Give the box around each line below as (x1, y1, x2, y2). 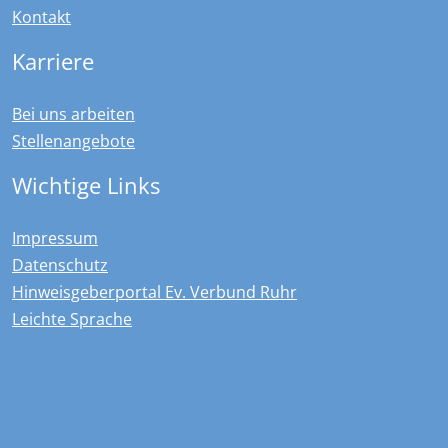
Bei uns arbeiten (12, 102, 135, 125)
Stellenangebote (12, 129, 135, 152)
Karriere (12, 46, 94, 76)
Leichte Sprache (12, 307, 132, 330)
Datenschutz (12, 253, 108, 276)
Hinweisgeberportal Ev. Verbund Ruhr (12, 280, 297, 303)
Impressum (12, 226, 98, 249)
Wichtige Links (12, 170, 160, 200)
